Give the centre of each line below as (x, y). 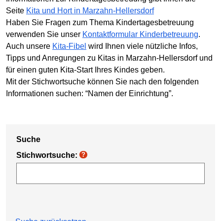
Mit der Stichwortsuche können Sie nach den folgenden (102, 81)
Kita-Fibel (69, 46)
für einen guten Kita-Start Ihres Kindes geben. (85, 70)
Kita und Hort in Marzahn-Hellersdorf (90, 10)
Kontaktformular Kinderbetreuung (140, 34)
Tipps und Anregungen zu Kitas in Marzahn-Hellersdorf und (109, 58)
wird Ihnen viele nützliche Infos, (142, 46)
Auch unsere (29, 46)
